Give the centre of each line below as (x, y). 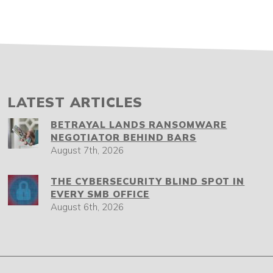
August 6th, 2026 (87, 207)
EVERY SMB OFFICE (100, 194)
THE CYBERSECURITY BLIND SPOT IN (148, 181)
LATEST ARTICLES (76, 102)
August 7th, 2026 (87, 150)
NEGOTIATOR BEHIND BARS (124, 137)
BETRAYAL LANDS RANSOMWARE (139, 125)
